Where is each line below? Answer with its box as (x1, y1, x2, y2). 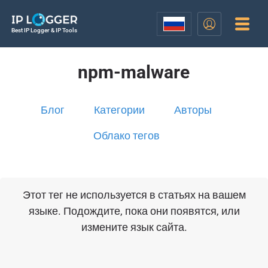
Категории (94, 103, 145, 116)
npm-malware (78, 62, 190, 83)
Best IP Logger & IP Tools (11, 27, 77, 33)
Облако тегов (93, 129, 160, 142)
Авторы (174, 103, 212, 116)
